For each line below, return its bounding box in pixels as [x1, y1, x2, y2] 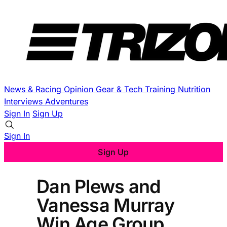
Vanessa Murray [36, 194, 174, 216]
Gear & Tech [96, 84, 145, 94]
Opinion [64, 84, 96, 94]
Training [145, 84, 178, 94]
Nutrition [178, 84, 210, 94]
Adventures [45, 96, 88, 106]
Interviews [4, 96, 45, 106]
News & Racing [4, 84, 64, 94]
